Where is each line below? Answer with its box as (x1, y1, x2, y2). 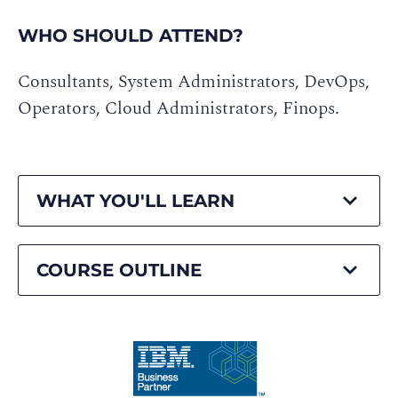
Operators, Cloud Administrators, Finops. (18, 95, 339, 122)
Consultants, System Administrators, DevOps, (18, 68, 370, 95)
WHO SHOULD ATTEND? (18, 25, 243, 46)
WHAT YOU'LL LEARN (36, 190, 235, 211)
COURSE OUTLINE (36, 259, 202, 281)
